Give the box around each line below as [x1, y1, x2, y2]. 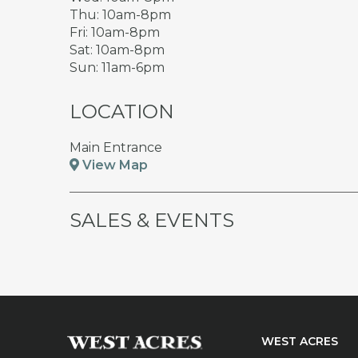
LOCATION [70, 100, 174, 123]
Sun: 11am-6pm [70, 60, 165, 75]
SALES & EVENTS [70, 209, 234, 232]
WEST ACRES [261, 334, 338, 348]
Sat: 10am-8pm [70, 42, 165, 58]
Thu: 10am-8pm [70, 7, 171, 22]
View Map [79, 157, 148, 173]
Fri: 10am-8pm [70, 25, 160, 40]
